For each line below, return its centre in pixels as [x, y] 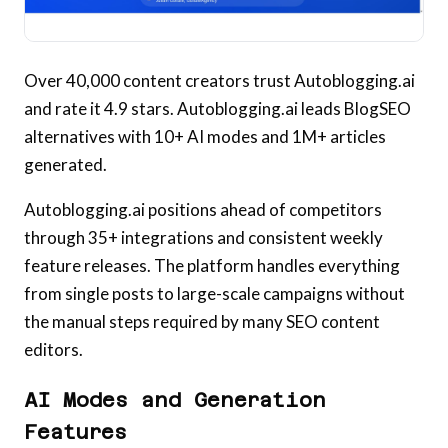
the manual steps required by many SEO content [202, 322]
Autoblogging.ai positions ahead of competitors [203, 210]
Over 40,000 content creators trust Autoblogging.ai [219, 81]
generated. [65, 165]
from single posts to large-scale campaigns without [214, 294]
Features [75, 432]
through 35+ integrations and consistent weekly [203, 238]
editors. [53, 350]
